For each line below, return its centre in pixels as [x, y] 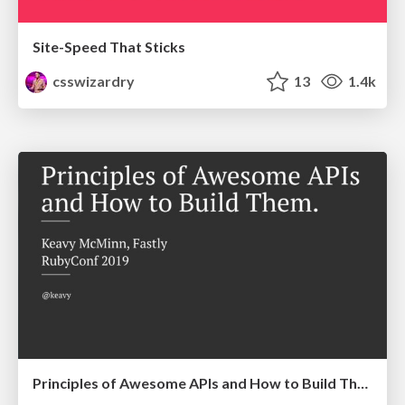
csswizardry [93, 80]
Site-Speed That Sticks [109, 46]
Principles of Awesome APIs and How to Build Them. [363, 383]
